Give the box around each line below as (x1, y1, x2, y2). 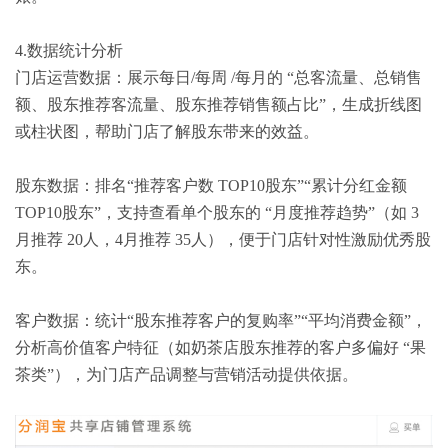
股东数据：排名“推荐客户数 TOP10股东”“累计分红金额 (15, 176, 407, 194)
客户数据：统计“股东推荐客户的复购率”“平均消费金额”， (15, 311, 427, 329)
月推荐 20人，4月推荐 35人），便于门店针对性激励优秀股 (15, 230, 431, 248)
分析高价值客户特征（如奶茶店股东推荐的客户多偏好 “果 (15, 338, 426, 356)
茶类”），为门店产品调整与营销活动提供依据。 (15, 365, 358, 383)
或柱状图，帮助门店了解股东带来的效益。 (15, 122, 319, 140)
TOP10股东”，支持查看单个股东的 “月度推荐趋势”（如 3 (15, 203, 419, 221)
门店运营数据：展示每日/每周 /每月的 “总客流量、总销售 (15, 68, 422, 86)
